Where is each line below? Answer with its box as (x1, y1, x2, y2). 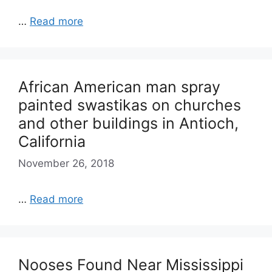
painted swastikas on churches (18, 96, 241, 114)
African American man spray (18, 78, 220, 96)
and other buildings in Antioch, (18, 114, 239, 132)
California (18, 132, 86, 151)
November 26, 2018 (18, 157, 114, 169)
